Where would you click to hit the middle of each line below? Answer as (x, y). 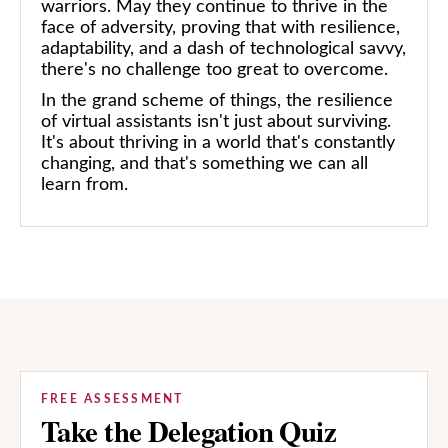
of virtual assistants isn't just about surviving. (216, 121)
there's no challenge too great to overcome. (214, 69)
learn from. (84, 184)
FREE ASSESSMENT (112, 398)
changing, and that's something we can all (204, 163)
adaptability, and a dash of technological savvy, (223, 48)
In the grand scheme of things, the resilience (217, 100)
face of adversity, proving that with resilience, (220, 27)
